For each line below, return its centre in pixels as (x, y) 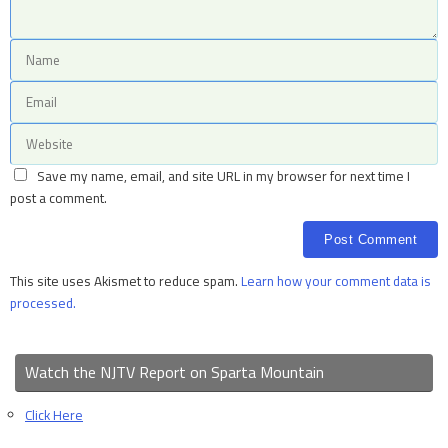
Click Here (54, 415)
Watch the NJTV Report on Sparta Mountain (174, 372)
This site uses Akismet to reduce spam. (125, 281)
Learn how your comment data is (336, 281)
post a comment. (58, 198)
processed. (43, 303)
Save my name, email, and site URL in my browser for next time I (223, 176)
